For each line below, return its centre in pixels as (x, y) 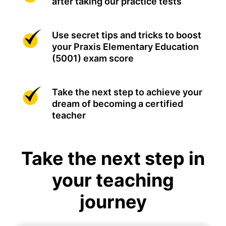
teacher (69, 116)
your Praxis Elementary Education (125, 47)
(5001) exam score (93, 59)
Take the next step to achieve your (127, 92)
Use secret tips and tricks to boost (127, 35)
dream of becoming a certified (118, 104)
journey (113, 202)
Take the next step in (113, 159)
